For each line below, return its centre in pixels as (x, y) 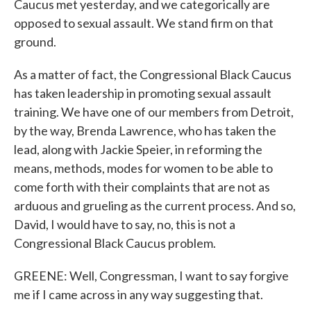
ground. (35, 42)
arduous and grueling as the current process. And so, (155, 205)
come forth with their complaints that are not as (142, 187)
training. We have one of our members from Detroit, (154, 112)
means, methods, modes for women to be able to (143, 168)
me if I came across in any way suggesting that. (138, 294)
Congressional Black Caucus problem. (115, 243)
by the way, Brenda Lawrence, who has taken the (145, 131)
